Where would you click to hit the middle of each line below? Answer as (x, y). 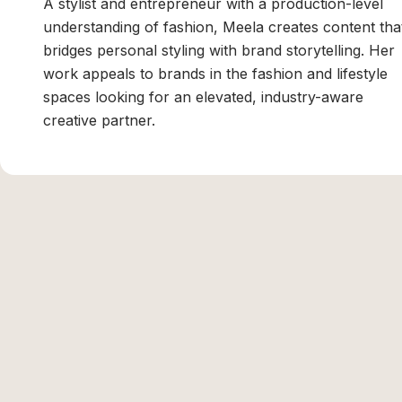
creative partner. (99, 121)
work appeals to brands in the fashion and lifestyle (215, 74)
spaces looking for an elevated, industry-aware (203, 97)
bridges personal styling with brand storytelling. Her (219, 51)
